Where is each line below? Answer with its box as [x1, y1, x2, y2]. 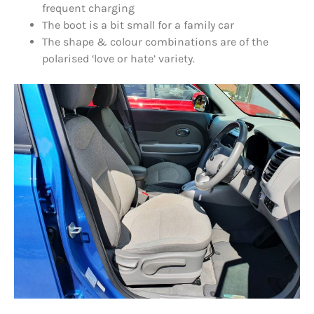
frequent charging [42, 1, 135, 15]
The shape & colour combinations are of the [42, 35, 268, 49]
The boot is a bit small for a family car [42, 18, 234, 32]
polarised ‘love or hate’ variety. [42, 52, 195, 66]
